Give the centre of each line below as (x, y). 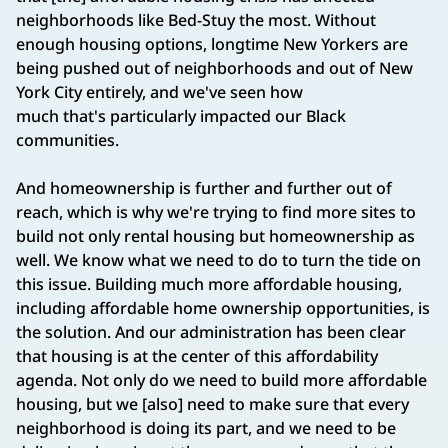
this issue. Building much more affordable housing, (209, 284)
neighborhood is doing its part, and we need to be (206, 428)
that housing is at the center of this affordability (197, 356)
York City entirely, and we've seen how (159, 92)
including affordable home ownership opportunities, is (223, 308)
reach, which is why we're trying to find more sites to (216, 212)
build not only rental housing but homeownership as (215, 236)
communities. (71, 140)
